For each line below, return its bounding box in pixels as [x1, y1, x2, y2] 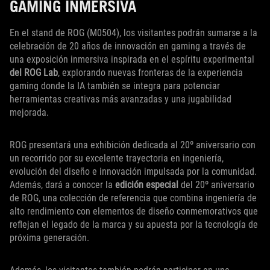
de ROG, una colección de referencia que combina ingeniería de [10, 192, 257, 204]
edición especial [115, 179, 178, 191]
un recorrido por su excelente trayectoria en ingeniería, [10, 152, 224, 165]
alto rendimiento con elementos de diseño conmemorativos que [10, 206, 258, 218]
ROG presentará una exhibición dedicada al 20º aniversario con [10, 139, 256, 151]
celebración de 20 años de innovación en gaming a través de [10, 40, 246, 52]
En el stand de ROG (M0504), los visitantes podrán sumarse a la [10, 27, 257, 39]
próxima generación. [10, 232, 89, 244]
